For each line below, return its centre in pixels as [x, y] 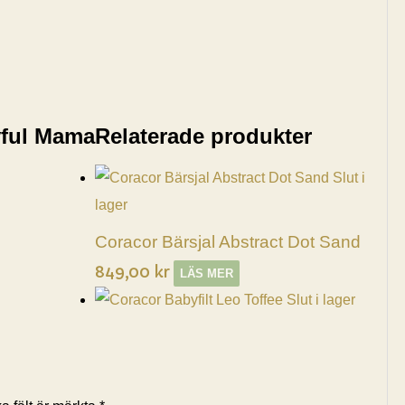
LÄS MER [207, 273]
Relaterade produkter [203, 137]
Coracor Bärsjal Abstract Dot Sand [228, 241]
